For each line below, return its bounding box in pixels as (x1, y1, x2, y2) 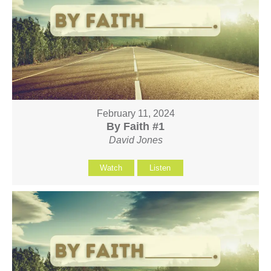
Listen (149, 163, 171, 172)
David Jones (108, 134, 163, 145)
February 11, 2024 (96, 108, 175, 119)
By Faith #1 (106, 120, 165, 132)
